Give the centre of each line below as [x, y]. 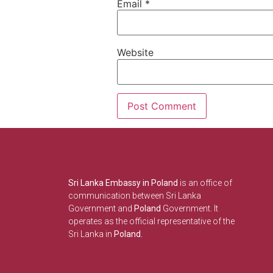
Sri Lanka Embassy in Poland [123, 183]
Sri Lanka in [90, 234]
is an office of [205, 183]
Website [135, 53]
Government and [100, 208]
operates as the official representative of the [151, 221]
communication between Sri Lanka [135, 195]
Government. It [190, 208]
